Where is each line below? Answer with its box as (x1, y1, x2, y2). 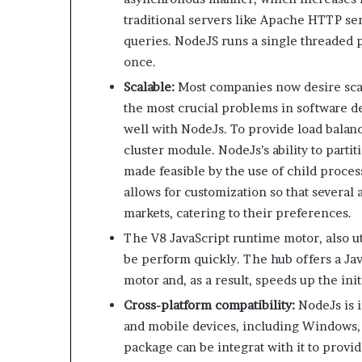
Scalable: (124, 79, 175, 95)
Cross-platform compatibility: (124, 297, 295, 314)
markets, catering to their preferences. (124, 205, 351, 221)
